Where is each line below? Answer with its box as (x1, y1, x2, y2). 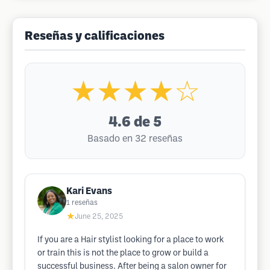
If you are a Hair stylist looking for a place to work (37, 236, 224, 244)
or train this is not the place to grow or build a (37, 250, 209, 257)
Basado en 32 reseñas (87, 134, 183, 143)
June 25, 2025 (75, 213, 123, 220)
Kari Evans (66, 187, 112, 196)
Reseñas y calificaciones (25, 31, 165, 42)
